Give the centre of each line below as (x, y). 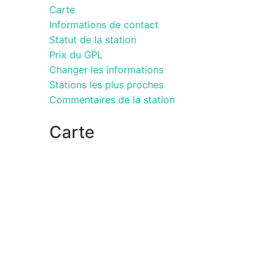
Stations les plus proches (106, 84)
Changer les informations (106, 69)
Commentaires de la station (112, 99)
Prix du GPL (76, 54)
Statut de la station (93, 39)
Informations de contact (104, 24)
